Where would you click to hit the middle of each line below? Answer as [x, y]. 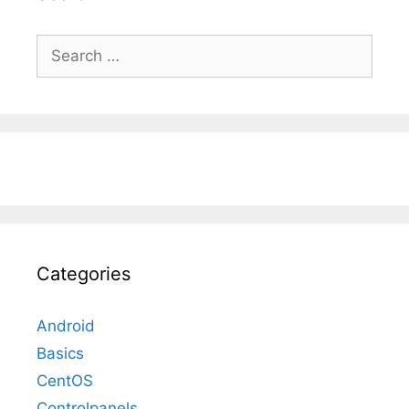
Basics [60, 354]
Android [66, 326]
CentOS [65, 381]
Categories [84, 274]
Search [61, 45]
